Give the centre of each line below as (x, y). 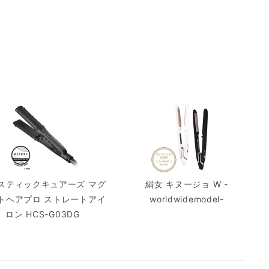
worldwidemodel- (187, 199)
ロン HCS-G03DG (43, 214)
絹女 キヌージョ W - (187, 184)
